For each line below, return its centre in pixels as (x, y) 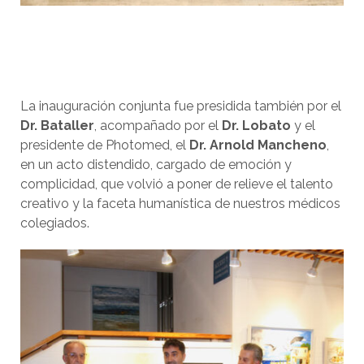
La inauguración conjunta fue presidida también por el (181, 106)
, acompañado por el (158, 126)
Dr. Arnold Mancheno (258, 145)
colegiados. (55, 223)
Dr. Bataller (57, 126)
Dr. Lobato (256, 126)
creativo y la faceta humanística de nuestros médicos (180, 204)
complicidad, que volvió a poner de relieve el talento (177, 184)
